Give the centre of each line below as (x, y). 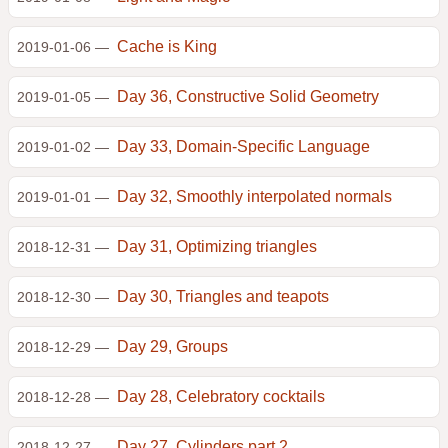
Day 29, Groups (172, 346)
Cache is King (167, 46)
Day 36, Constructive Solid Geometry (248, 96)
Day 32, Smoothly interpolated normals (254, 196)
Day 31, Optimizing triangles (217, 246)
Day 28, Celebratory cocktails (221, 396)
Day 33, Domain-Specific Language (243, 146)
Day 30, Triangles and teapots (223, 296)
